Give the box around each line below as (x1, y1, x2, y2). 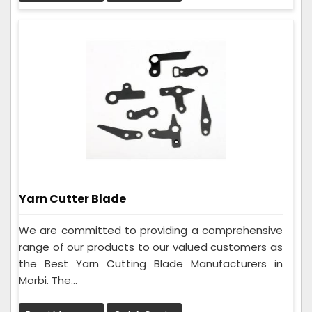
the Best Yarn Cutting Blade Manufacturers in (19, 256, 283, 272)
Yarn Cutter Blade (19, 190, 126, 207)
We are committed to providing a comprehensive (19, 223, 283, 238)
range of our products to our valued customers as (19, 240, 283, 255)
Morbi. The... (19, 273, 77, 288)
